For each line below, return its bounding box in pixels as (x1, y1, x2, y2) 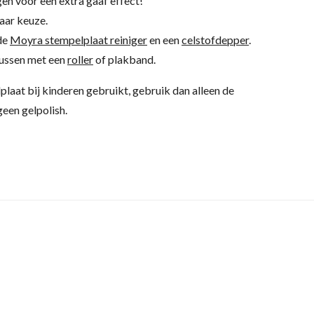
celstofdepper (182, 33, 249, 46)
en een (147, 33, 182, 46)
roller (67, 53, 93, 66)
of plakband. (93, 53, 158, 66)
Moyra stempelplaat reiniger (10, 33, 147, 46)
